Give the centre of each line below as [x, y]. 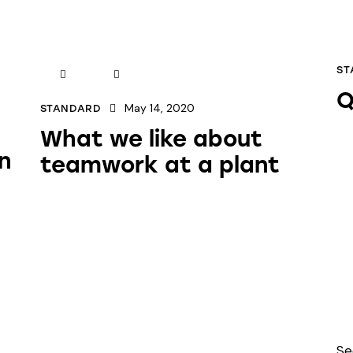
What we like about [151, 139]
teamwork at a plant [160, 165]
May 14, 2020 [160, 108]
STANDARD [71, 109]
